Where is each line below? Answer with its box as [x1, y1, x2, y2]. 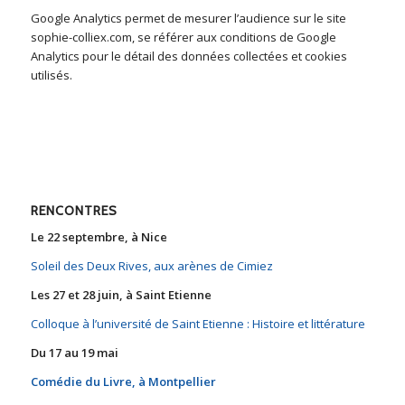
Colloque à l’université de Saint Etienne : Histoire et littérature [30, 315, 365, 332]
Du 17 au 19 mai [30, 344, 121, 361]
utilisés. [30, 66, 72, 83]
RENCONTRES [30, 202, 118, 219]
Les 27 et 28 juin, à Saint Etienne [30, 286, 217, 303]
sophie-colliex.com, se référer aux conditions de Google [30, 28, 336, 45]
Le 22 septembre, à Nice [30, 228, 170, 245]
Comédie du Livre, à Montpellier [30, 372, 216, 390]
